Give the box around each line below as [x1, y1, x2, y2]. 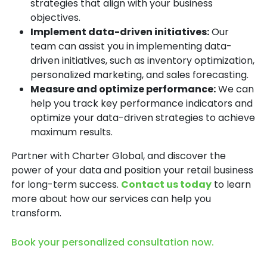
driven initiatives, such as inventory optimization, [30, 53, 254, 67]
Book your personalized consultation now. [11, 235, 216, 249]
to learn [212, 177, 251, 191]
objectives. [30, 10, 80, 24]
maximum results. [30, 125, 113, 139]
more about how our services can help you [11, 191, 211, 206]
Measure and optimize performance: [30, 82, 216, 96]
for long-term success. [11, 177, 121, 191]
